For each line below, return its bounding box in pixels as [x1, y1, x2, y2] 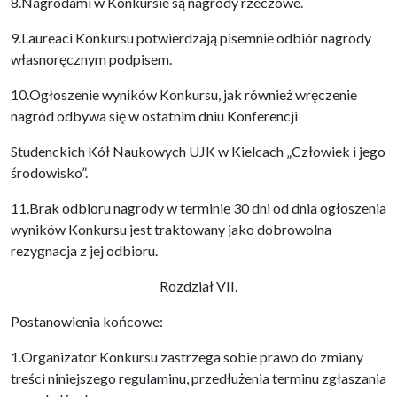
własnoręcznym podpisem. [11, 51, 172, 67]
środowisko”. [11, 164, 88, 181]
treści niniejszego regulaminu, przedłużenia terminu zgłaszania [11, 370, 386, 386]
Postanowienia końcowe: [11, 313, 163, 330]
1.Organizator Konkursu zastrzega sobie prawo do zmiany [11, 348, 363, 365]
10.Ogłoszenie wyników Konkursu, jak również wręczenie [11, 86, 357, 103]
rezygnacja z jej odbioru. [11, 242, 158, 259]
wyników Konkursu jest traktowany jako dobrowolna [11, 221, 331, 237]
